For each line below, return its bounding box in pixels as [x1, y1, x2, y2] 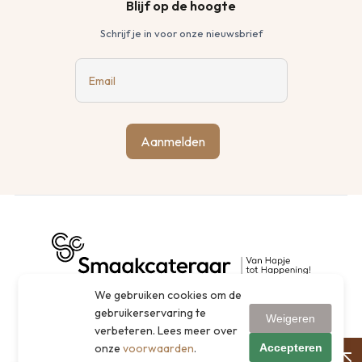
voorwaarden [123, 341, 195, 356]
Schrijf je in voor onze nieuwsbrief [99, 27, 263, 40]
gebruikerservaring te [95, 305, 207, 320]
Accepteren [259, 340, 322, 354]
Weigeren [266, 311, 316, 325]
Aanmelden [141, 133, 205, 149]
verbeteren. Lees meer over [95, 323, 238, 338]
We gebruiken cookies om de [95, 288, 242, 302]
